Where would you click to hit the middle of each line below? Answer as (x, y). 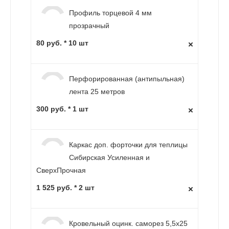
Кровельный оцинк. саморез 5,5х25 (128, 223)
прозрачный (89, 25)
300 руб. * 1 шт (62, 109)
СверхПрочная (61, 170)
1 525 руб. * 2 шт (65, 187)
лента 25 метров (97, 91)
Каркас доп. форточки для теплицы (128, 144)
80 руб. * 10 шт (62, 43)
